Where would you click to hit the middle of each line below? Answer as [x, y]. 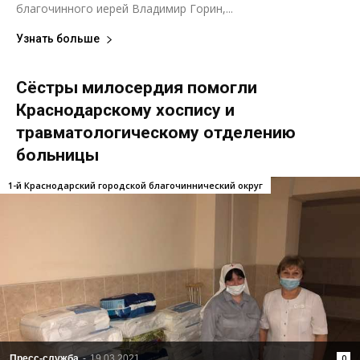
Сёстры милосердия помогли [137, 88]
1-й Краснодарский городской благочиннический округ [135, 186]
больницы [57, 155]
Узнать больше [58, 39]
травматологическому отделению [156, 133]
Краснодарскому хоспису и [125, 110]
